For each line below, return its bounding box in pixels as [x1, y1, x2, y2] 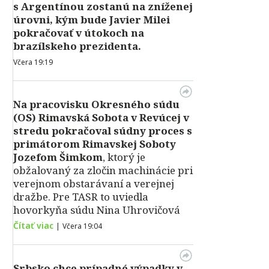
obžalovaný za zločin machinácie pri [13, 163, 193, 177]
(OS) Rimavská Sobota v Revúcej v [13, 110, 189, 124]
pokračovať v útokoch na [13, 26, 144, 40]
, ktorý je [103, 150, 145, 164]
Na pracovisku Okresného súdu [13, 97, 180, 111]
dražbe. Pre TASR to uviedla [13, 190, 148, 204]
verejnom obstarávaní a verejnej [13, 177, 174, 190]
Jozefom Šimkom [13, 150, 103, 164]
